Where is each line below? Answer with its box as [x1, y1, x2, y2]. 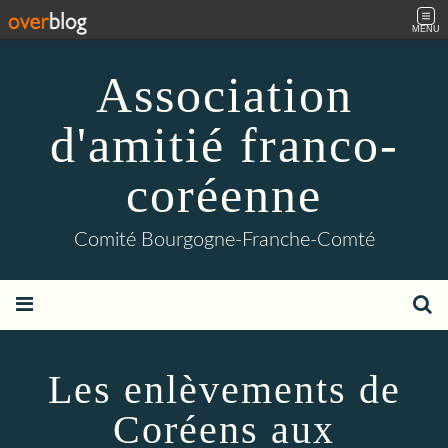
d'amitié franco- [49, 117, 399, 173]
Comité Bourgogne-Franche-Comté [73, 230, 375, 250]
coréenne [126, 167, 322, 223]
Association [95, 67, 353, 123]
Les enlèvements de [47, 367, 401, 412]
